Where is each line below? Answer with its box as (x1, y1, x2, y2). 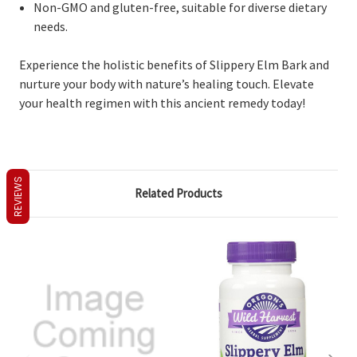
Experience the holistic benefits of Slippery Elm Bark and (19, 57, 329, 73)
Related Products (135, 186, 222, 202)
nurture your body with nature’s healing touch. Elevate (19, 76, 314, 92)
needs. (33, 18, 69, 35)
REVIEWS (11, 175, 25, 217)
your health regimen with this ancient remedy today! (19, 95, 305, 112)
